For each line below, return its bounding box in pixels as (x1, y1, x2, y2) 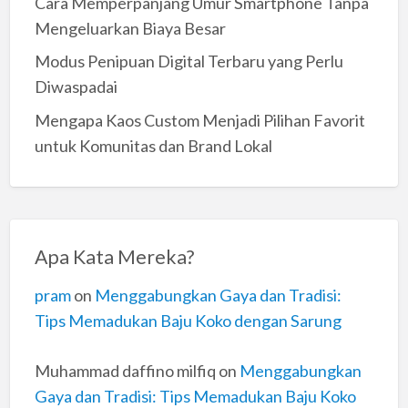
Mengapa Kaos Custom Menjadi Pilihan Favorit (34, 109, 365, 130)
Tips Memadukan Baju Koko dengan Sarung (34, 310, 342, 331)
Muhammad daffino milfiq (34, 360, 216, 381)
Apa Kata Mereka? (34, 245, 194, 270)
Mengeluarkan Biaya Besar (34, 17, 226, 38)
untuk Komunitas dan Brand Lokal (34, 135, 272, 156)
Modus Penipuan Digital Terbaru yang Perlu (34, 51, 343, 72)
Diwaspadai (34, 76, 117, 97)
